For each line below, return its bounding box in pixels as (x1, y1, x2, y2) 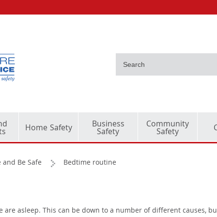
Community (146, 118, 189, 131)
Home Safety (25, 122, 72, 135)
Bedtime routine (63, 157, 116, 169)
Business (92, 118, 124, 131)
